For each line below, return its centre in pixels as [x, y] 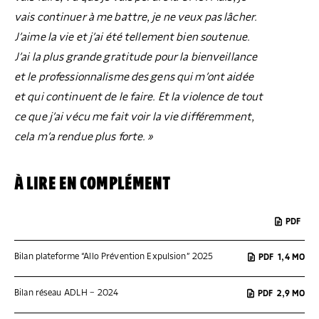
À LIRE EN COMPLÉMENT [93, 183]
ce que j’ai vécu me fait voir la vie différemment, [134, 116]
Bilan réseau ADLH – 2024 [67, 293]
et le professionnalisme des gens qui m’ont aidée [134, 77]
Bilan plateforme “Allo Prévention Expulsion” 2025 [114, 257]
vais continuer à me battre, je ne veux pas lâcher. [136, 17]
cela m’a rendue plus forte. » [84, 136]
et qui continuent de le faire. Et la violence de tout [139, 96]
